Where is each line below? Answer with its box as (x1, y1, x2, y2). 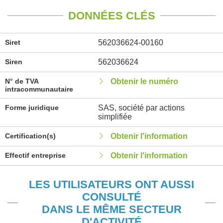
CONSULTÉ (82, 191, 141, 203)
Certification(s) (5, 132, 56, 140)
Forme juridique (5, 104, 59, 111)
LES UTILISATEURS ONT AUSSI (29, 178, 194, 191)
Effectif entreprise (5, 151, 66, 159)
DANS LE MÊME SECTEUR (41, 203, 182, 216)
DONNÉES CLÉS (68, 9, 155, 22)
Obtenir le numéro (110, 77, 178, 86)
